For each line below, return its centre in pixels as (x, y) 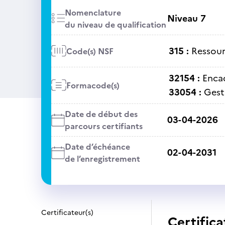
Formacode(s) (93, 85)
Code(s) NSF (90, 51)
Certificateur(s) (67, 213)
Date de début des (101, 114)
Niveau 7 (186, 18)
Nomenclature (93, 13)
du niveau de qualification (115, 25)
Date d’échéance (97, 147)
